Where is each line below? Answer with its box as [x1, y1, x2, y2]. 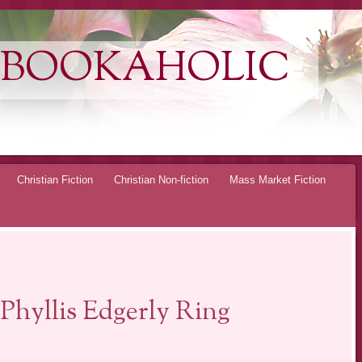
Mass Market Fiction [229, 173, 326, 186]
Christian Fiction [17, 173, 93, 186]
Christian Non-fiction [114, 173, 208, 186]
